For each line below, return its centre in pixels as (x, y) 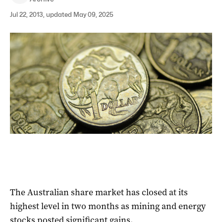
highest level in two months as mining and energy (108, 206)
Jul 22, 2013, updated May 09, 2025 (62, 14)
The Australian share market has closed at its (99, 192)
